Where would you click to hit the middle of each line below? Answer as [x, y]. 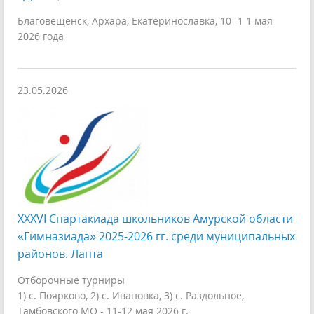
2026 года [41, 36]
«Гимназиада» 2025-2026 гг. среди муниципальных [156, 236]
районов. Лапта [60, 254]
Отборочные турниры [71, 280]
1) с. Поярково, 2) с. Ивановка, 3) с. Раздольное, [131, 295]
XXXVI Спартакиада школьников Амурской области [155, 219]
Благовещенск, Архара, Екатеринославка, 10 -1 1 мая [145, 21]
